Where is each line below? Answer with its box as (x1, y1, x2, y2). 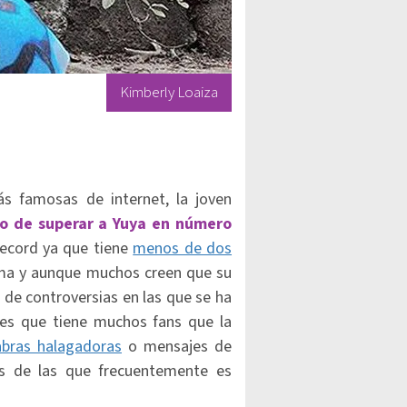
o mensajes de (122, 335, 232, 358)
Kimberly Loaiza (120, 82, 218, 104)
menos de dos (133, 237, 233, 260)
